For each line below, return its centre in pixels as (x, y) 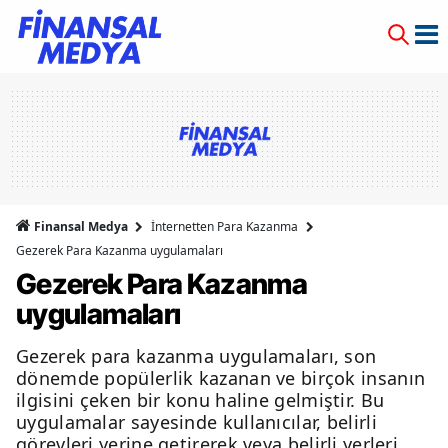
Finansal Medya (81, 226)
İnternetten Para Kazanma (224, 226)
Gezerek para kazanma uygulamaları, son (196, 356)
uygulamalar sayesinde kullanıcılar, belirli (196, 422)
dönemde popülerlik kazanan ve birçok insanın (221, 378)
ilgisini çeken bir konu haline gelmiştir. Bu (200, 400)
